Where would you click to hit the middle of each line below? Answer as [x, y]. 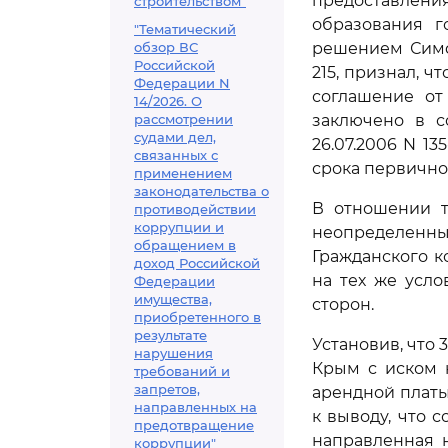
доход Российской [197, 263]
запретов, [167, 389]
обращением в [185, 245]
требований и [182, 371]
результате [170, 335]
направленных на [195, 407]
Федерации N [182, 83]
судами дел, [175, 137]
